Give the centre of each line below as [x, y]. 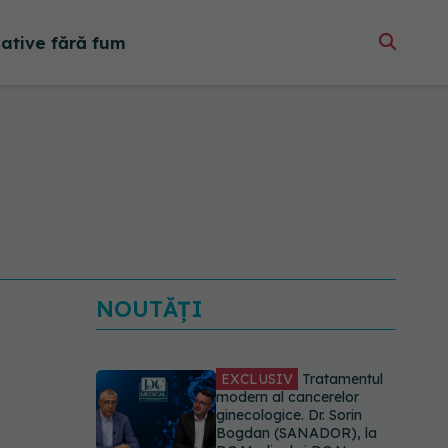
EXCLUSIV [257, 379]
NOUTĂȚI [149, 309]
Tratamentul [340, 379]
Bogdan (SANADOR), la [296, 433]
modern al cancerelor [287, 397]
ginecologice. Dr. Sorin [289, 415]
